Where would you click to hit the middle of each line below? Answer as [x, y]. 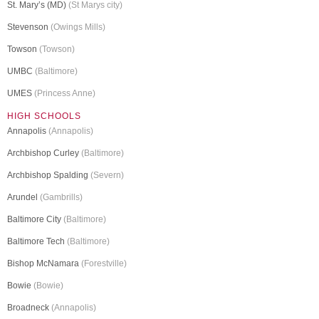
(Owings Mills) [78, 27]
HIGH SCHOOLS [44, 116]
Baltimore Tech [37, 242]
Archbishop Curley [44, 153]
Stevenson [29, 27]
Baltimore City [35, 220]
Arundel [23, 198]
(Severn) [107, 176]
